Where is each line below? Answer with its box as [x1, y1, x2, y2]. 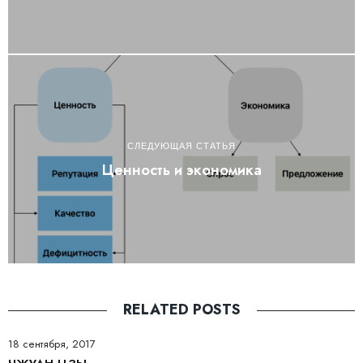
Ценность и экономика [101, 159, 262, 181]
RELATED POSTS [122, 299, 241, 321]
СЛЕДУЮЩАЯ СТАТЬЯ [127, 140, 236, 151]
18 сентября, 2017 [8, 336, 96, 352]
